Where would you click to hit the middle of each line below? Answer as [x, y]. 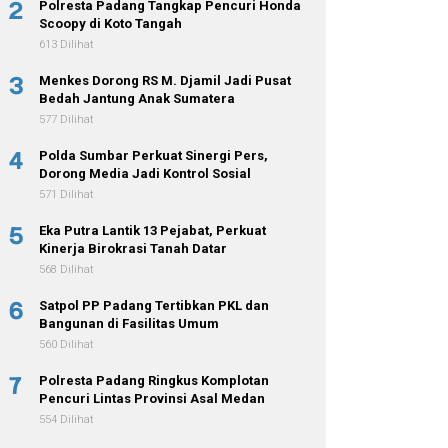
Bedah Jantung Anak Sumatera [137, 98]
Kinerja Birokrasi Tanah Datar [133, 248]
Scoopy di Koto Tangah [111, 23]
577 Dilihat [67, 119]
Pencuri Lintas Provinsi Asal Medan [152, 398]
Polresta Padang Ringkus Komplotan [154, 380]
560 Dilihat [67, 344]
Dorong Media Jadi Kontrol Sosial [145, 173]
